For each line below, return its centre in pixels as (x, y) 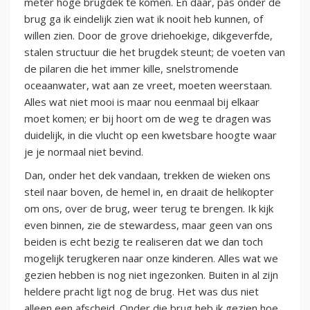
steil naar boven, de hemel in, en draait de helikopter (149, 191)
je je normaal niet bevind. (84, 151)
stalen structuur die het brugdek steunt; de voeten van (155, 52)
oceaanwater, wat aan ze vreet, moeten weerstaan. (148, 85)
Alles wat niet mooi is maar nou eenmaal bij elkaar (142, 101)
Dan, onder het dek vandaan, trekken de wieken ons (147, 175)
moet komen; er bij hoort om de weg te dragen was (148, 118)
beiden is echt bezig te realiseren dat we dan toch (144, 241)
